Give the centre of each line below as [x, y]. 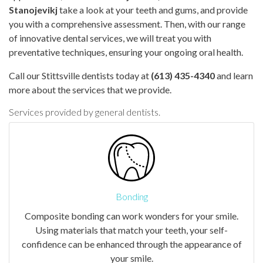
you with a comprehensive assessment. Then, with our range [127, 23]
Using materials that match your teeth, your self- [131, 230]
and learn [234, 75]
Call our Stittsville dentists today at [80, 75]
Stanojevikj [33, 9]
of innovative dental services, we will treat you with [110, 38]
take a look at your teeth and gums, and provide [153, 9]
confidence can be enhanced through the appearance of [131, 244]
